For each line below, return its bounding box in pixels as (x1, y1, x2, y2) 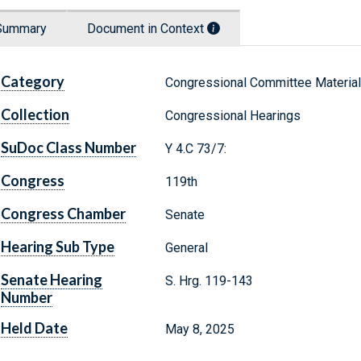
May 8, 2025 (164, 322, 234, 338)
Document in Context (87, 21, 207, 37)
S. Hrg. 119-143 (164, 273, 253, 289)
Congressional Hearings (164, 108, 301, 124)
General (164, 240, 208, 256)
